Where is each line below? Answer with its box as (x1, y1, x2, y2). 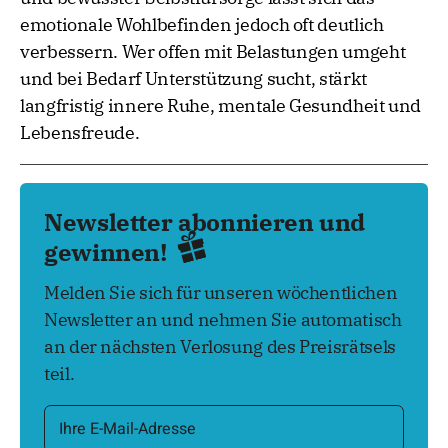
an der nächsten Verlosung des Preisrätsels (44, 334, 396, 358)
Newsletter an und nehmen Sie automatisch (44, 307, 402, 331)
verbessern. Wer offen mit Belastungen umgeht (20, 40, 406, 64)
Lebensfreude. (20, 121, 140, 145)
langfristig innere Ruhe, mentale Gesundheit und (20, 94, 422, 118)
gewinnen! (44, 236, 173, 269)
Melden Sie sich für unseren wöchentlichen (44, 280, 398, 304)
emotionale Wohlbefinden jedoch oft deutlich (20, 13, 384, 37)
